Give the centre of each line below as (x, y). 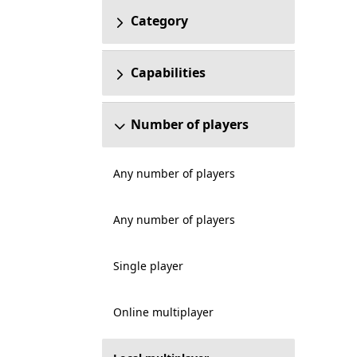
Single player (148, 266)
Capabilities (168, 73)
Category (159, 21)
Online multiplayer (163, 312)
